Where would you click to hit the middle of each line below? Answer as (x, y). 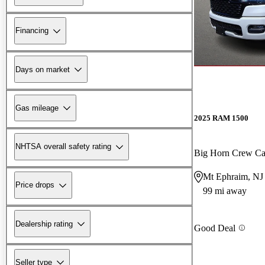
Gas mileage (37, 108)
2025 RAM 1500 (221, 118)
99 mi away (225, 191)
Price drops (35, 185)
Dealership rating (44, 224)
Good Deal (215, 228)
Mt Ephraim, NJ (233, 177)
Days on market (43, 69)
